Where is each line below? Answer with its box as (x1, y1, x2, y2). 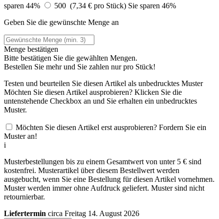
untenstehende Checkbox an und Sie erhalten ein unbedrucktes (4, 96, 197, 105)
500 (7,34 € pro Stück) (54, 1, 128, 10)
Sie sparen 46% (128, 1, 176, 10)
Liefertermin (4, 209, 46, 218)
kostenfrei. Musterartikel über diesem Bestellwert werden (4, 166, 179, 175)
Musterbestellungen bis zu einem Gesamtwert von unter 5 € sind (4, 157, 201, 166)
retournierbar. (4, 192, 45, 201)
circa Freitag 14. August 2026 (48, 209, 139, 218)
